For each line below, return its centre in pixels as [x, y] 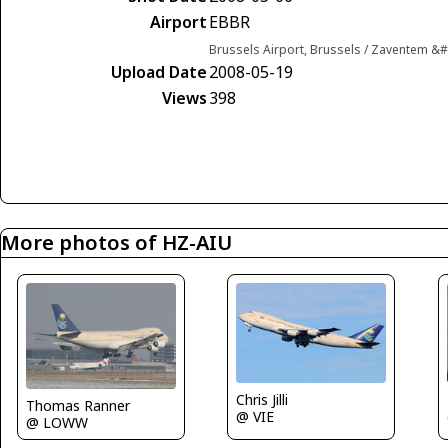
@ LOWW [57, 423]
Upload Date [159, 72]
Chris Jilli [262, 400]
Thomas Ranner [78, 406]
